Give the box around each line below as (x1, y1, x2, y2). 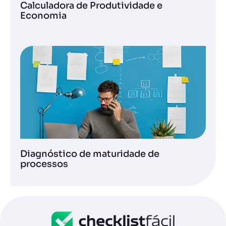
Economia (20, 10, 67, 21)
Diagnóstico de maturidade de (20, 148, 159, 159)
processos (20, 158, 68, 169)
